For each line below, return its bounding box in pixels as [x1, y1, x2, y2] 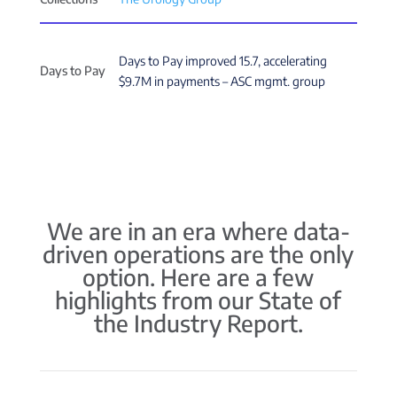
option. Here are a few [82, 261, 315, 292]
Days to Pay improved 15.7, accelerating [119, 52, 328, 68]
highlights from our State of [55, 284, 342, 315]
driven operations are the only [43, 238, 354, 269]
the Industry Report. [93, 307, 303, 338]
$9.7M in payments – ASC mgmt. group [119, 73, 326, 89]
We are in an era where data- [46, 215, 350, 245]
